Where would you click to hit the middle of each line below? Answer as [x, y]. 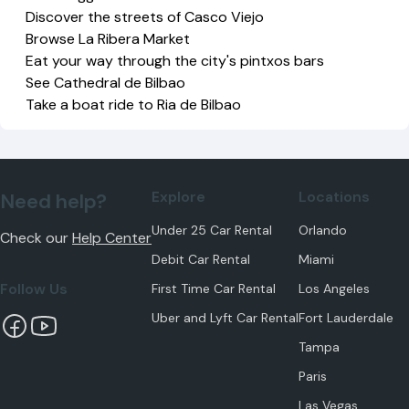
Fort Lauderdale [346, 318]
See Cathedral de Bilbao [106, 83]
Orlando [323, 230]
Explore [178, 197]
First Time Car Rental [214, 288]
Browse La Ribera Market [108, 39]
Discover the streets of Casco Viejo [145, 17]
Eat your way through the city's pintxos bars [175, 61]
